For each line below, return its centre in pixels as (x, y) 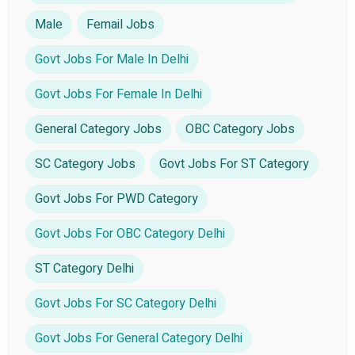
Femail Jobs (120, 24)
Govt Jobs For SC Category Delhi (126, 303)
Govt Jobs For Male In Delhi (112, 59)
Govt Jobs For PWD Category (116, 198)
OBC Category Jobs (240, 129)
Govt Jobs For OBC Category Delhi (130, 233)
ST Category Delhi (84, 268)
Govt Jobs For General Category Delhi (139, 338)
